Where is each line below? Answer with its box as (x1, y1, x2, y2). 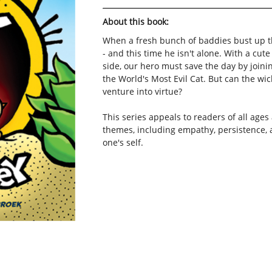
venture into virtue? (102, 86, 182, 97)
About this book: (102, 16, 169, 27)
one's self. (102, 137, 143, 148)
